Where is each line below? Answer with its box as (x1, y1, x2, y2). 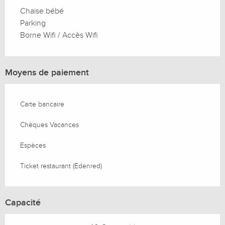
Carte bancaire (20, 99, 64, 108)
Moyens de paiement (5, 67, 89, 78)
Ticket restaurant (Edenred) (20, 161, 102, 170)
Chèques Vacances (20, 120, 79, 129)
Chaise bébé (20, 6, 64, 16)
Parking (20, 18, 46, 28)
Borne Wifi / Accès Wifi (20, 30, 98, 40)
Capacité (5, 197, 41, 208)
